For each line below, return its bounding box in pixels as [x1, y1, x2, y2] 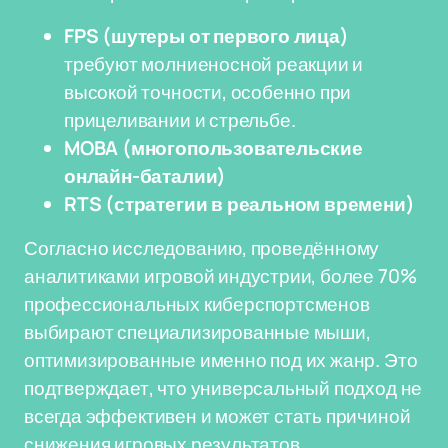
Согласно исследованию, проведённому [24, 235, 380, 261]
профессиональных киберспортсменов [24, 291, 370, 317]
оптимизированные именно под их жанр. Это [24, 347, 418, 373]
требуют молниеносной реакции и [64, 51, 364, 77]
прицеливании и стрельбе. [64, 107, 296, 133]
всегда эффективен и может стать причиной [24, 403, 411, 429]
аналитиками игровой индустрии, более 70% [24, 263, 417, 289]
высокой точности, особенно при [64, 79, 352, 105]
